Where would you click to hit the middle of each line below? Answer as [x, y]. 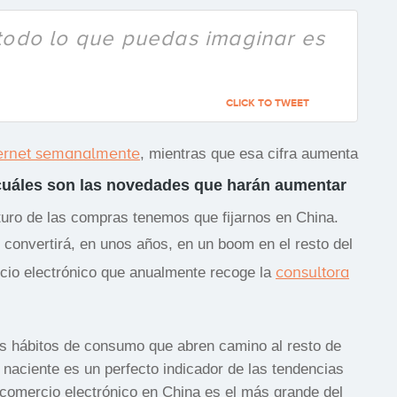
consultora [312, 272]
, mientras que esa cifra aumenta [249, 153]
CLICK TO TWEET [268, 102]
